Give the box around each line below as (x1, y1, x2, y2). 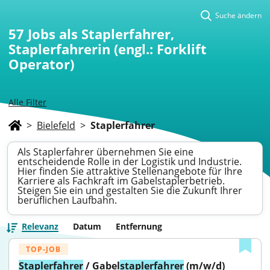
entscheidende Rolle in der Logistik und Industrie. (17, 155, 242, 168)
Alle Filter (8, 96, 46, 108)
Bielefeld (37, 119, 75, 132)
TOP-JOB (26, 244, 61, 254)
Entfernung (116, 221, 162, 232)
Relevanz (22, 221, 58, 232)
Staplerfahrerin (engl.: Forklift (8, 40, 207, 58)
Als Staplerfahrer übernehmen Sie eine (17, 145, 193, 159)
